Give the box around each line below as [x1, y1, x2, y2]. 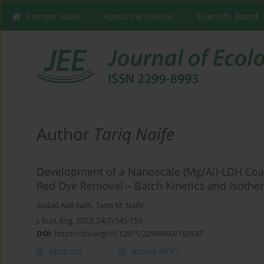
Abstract [49, 246, 82, 258]
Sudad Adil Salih [37, 200, 92, 211]
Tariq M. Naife [95, 200, 144, 211]
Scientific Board [197, 11, 258, 22]
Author [37, 123, 94, 146]
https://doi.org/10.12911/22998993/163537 [54, 228, 203, 239]
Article [131, 246, 159, 258]
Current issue [27, 11, 80, 22]
